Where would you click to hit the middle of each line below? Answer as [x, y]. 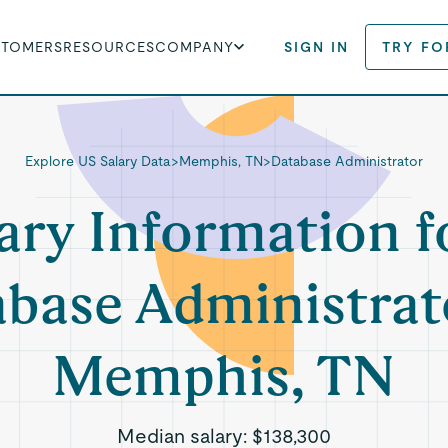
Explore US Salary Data [97, 161]
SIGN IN [317, 47]
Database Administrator [346, 161]
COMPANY [195, 47]
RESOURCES [109, 47]
